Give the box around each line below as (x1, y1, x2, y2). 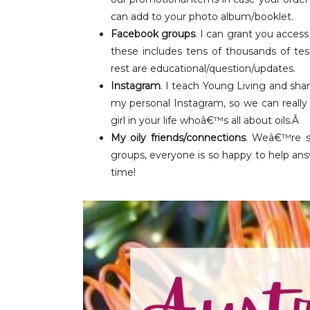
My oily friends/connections (110, 131, 246, 144)
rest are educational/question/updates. (110, 62, 295, 75)
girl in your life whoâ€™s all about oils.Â (110, 114, 302, 127)
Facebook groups (110, 28, 195, 40)
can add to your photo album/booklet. (110, 10, 293, 23)
